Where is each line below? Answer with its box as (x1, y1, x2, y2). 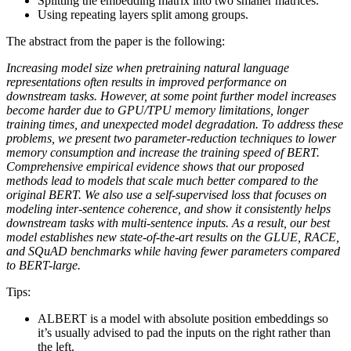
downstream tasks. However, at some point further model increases (6, 89, 336, 103)
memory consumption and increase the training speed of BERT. (6, 146, 320, 160)
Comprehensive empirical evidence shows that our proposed (6, 160, 304, 174)
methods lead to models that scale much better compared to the (6, 174, 318, 188)
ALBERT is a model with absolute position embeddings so (38, 312, 328, 326)
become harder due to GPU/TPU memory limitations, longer (6, 103, 309, 118)
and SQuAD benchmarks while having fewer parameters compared (6, 244, 340, 259)
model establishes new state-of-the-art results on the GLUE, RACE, (6, 230, 339, 244)
